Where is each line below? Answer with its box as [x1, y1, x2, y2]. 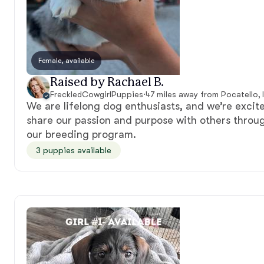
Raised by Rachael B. [50, 75, 164, 89]
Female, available [38, 57, 94, 65]
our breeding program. [27, 128, 136, 140]
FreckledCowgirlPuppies [50, 90, 143, 99]
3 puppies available [36, 146, 111, 155]
